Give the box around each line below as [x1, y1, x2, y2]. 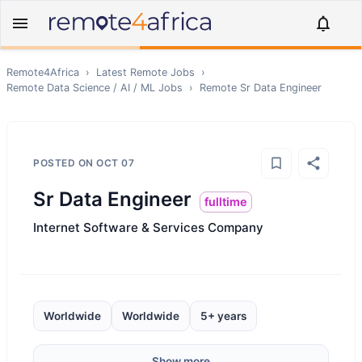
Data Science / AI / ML [47, 82, 155, 94]
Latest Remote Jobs [96, 66, 195, 78]
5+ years [200, 309, 246, 322]
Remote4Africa [6, 66, 79, 78]
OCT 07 [96, 157, 134, 169]
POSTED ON [33, 157, 96, 169]
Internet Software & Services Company [33, 220, 263, 235]
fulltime [204, 195, 247, 208]
